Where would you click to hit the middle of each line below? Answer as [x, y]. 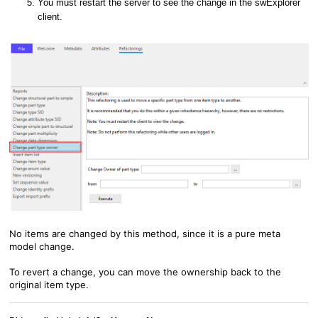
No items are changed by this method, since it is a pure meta [145, 234]
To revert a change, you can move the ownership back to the [145, 272]
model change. [43, 247]
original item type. [49, 285]
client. [51, 16]
